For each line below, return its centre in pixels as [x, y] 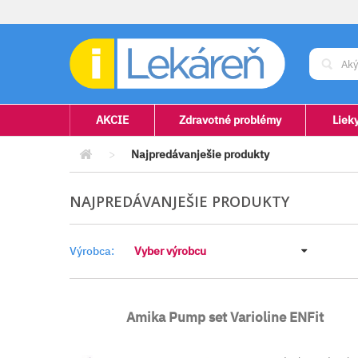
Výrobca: [92, 251]
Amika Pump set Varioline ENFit [225, 317]
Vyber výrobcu [170, 251]
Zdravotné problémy [230, 120]
